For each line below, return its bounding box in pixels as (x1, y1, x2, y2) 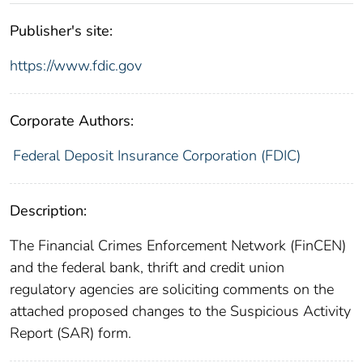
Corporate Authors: (10, 111, 134, 131)
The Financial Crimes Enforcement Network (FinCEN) (10, 236, 346, 256)
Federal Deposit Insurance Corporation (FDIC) (12, 146, 301, 166)
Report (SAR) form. (10, 323, 131, 344)
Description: (10, 201, 87, 221)
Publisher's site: (10, 21, 113, 41)
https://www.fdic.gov (10, 56, 142, 76)
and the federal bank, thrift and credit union (10, 258, 284, 278)
